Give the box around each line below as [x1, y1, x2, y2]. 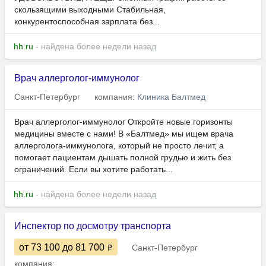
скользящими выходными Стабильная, [14, 5, 166, 15]
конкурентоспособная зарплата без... [14, 17, 160, 27]
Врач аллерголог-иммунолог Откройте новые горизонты [14, 117, 233, 127]
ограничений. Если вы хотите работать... [14, 164, 173, 175]
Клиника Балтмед [137, 92, 205, 102]
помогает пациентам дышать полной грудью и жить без [14, 153, 231, 163]
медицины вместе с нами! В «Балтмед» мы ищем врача [14, 129, 233, 139]
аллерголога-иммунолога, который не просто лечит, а [14, 141, 224, 151]
